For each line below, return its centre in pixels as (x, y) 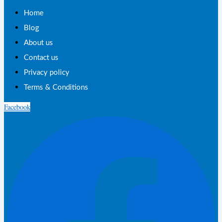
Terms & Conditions (56, 88)
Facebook (17, 107)
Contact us (41, 58)
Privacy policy (47, 73)
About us (38, 43)
